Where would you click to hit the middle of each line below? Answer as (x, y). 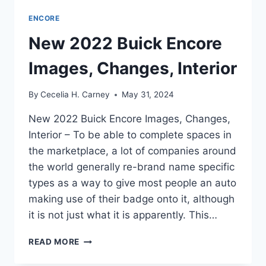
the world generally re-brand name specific (132, 167)
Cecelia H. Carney (75, 95)
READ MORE (54, 242)
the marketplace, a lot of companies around (132, 151)
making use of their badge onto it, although (132, 199)
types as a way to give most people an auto (132, 183)
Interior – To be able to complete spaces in (130, 135)
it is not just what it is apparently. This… (123, 215)
